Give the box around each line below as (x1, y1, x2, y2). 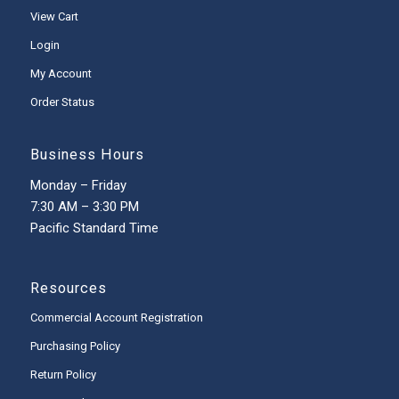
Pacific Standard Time (29, 220, 159, 237)
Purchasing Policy (29, 338, 120, 353)
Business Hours (29, 146, 144, 164)
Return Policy (29, 367, 96, 381)
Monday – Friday (29, 177, 126, 194)
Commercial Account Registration (29, 310, 203, 324)
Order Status (29, 95, 94, 110)
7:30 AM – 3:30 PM (29, 199, 139, 216)
